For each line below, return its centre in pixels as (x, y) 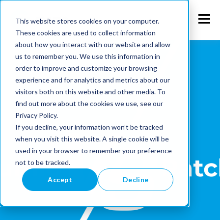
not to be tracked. (42, 162)
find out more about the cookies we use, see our (89, 103)
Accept (60, 179)
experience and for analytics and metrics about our (92, 80)
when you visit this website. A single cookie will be (92, 138)
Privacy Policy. (36, 115)
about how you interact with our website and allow (93, 44)
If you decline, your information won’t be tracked (89, 127)
